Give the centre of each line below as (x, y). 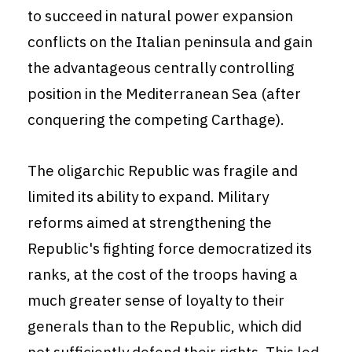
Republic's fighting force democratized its (170, 249)
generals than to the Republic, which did (165, 326)
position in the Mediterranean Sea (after (164, 94)
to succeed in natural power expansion (160, 16)
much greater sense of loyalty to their (156, 301)
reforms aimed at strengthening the (150, 223)
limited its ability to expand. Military (148, 197)
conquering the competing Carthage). (156, 120)
